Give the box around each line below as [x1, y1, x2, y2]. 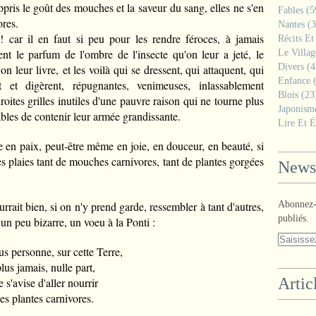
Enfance [278, 75, 310, 86]
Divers [278, 61, 304, 72]
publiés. [278, 213, 309, 224]
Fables [278, 5, 303, 16]
